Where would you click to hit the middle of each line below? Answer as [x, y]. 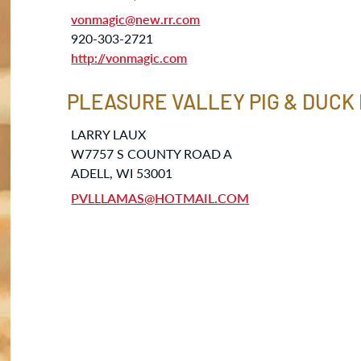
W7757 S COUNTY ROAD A [152, 154]
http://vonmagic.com [129, 58]
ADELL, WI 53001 [122, 173]
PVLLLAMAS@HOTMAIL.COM [160, 198]
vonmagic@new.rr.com [136, 19]
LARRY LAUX [109, 134]
